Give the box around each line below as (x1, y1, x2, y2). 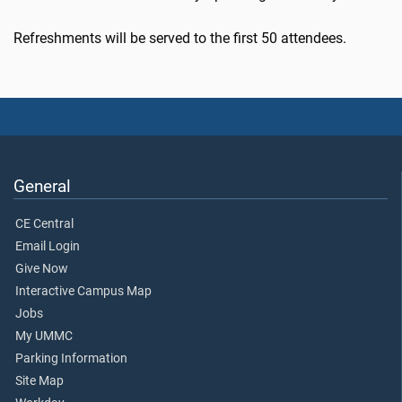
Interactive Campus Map (15, 283, 152, 299)
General (13, 175, 71, 197)
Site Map (15, 372, 64, 389)
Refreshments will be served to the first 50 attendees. (13, 30, 346, 48)
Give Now (15, 260, 68, 276)
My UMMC (15, 328, 73, 344)
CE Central (15, 215, 74, 232)
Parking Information (15, 350, 127, 366)
